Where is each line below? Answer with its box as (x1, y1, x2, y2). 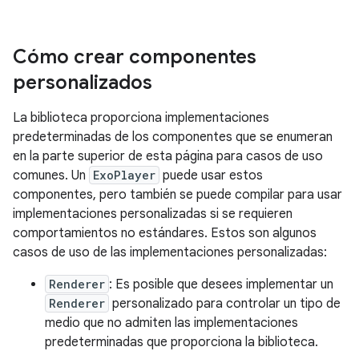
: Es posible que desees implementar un (109, 276, 333, 292)
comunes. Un (13, 167, 89, 184)
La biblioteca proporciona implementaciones (13, 110, 269, 126)
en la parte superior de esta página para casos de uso (13, 148, 323, 164)
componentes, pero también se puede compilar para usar (13, 187, 342, 203)
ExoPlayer (93, 167, 155, 183)
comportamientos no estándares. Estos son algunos (13, 225, 317, 241)
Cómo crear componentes (13, 45, 256, 69)
